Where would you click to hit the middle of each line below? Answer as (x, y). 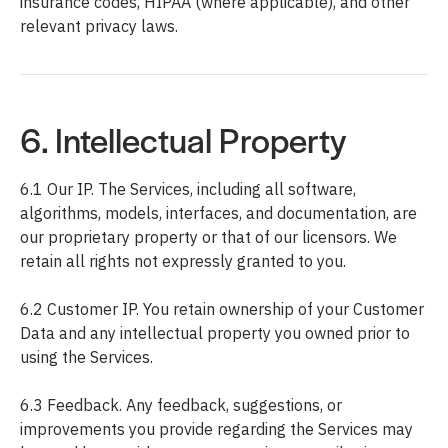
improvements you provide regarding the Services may (216, 429)
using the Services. (86, 357)
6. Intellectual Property (183, 139)
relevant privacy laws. (99, 26)
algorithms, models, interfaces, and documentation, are (218, 213)
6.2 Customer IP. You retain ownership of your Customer (222, 309)
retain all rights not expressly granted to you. (183, 261)
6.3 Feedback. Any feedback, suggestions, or (181, 405)
